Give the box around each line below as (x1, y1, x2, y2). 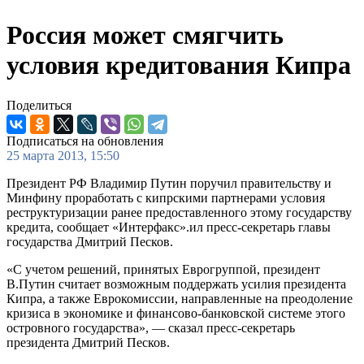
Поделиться (6, 97, 71, 112)
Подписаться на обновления (6, 133, 163, 148)
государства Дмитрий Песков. (6, 234, 173, 249)
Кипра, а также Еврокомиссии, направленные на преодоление (6, 291, 353, 305)
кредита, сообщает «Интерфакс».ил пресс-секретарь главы (6, 219, 331, 234)
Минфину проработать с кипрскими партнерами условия (6, 190, 325, 205)
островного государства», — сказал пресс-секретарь (6, 320, 295, 335)
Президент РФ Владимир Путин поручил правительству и (6, 175, 331, 190)
